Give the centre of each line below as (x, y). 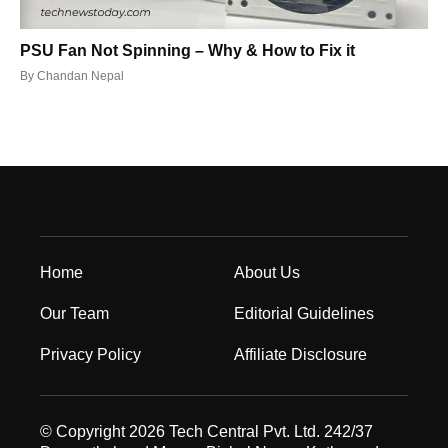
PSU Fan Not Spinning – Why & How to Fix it (187, 50)
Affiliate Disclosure (300, 354)
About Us (267, 272)
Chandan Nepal (80, 75)
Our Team (74, 313)
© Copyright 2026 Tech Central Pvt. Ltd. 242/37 (206, 431)
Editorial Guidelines (304, 313)
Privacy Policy (90, 354)
